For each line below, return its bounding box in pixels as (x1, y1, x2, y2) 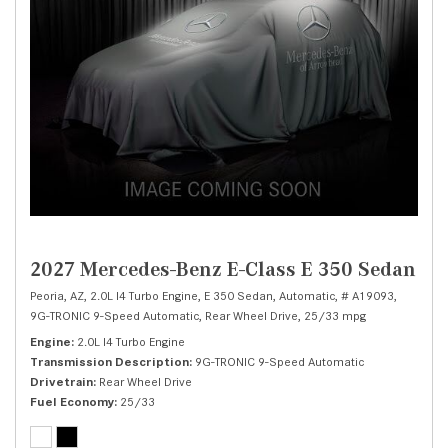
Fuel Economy (30, 394, 114, 409)
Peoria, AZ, (30, 288, 87, 303)
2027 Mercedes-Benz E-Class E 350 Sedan (30, 257, 416, 281)
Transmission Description (30, 354, 189, 369)
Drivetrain (30, 374, 93, 389)
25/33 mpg (304, 308, 366, 323)
